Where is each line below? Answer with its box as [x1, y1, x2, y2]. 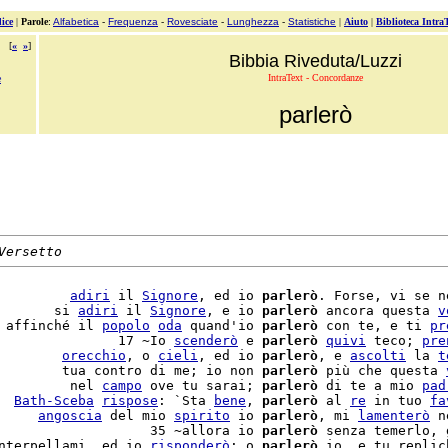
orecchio [62, 348, 126, 363]
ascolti [350, 348, 406, 363]
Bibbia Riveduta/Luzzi [228, 51, 402, 71]
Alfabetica [53, 16, 99, 27]
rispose [102, 393, 158, 408]
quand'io [182, 318, 262, 333]
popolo [102, 318, 150, 333]
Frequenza [108, 16, 158, 27]
